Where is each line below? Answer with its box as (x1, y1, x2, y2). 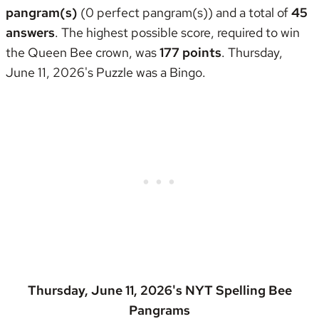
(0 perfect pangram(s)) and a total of (78, 4, 291, 21)
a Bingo (160, 64, 202, 80)
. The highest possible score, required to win (55, 24, 300, 41)
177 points (159, 44, 221, 61)
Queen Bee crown (28, 44, 129, 61)
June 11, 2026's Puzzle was (6, 64, 160, 80)
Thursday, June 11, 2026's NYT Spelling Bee (27, 282, 292, 298)
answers (6, 24, 55, 41)
